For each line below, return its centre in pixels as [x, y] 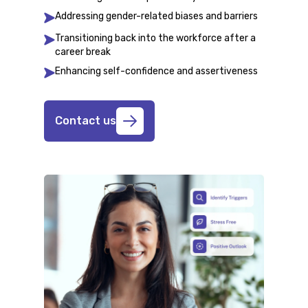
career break [83, 52]
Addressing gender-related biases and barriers [156, 16]
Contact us [86, 120]
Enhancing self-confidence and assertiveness [156, 71]
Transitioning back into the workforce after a [155, 38]
